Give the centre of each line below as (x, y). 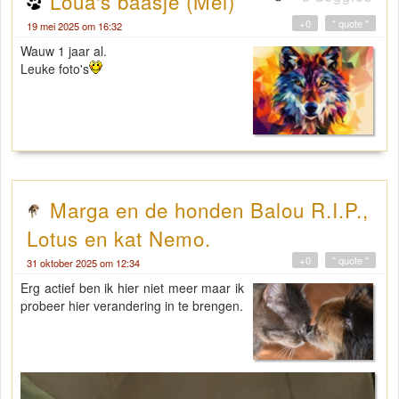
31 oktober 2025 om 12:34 (83, 263)
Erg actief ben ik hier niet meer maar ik (133, 288)
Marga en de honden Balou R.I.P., (209, 210)
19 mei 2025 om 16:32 (74, 25)
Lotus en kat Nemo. (119, 238)
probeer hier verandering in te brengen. (132, 306)
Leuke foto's (55, 68)
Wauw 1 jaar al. (64, 50)
